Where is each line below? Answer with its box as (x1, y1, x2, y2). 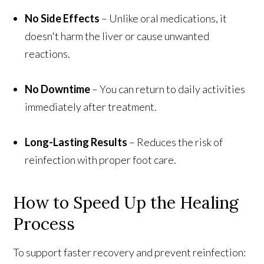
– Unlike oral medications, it (100, 11, 227, 25)
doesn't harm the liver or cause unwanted (25, 29, 210, 42)
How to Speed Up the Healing (13, 192, 239, 213)
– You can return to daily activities (90, 82, 246, 95)
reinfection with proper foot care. (25, 153, 177, 166)
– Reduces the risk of (127, 135, 223, 148)
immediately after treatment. (25, 100, 157, 113)
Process (13, 213, 75, 235)
